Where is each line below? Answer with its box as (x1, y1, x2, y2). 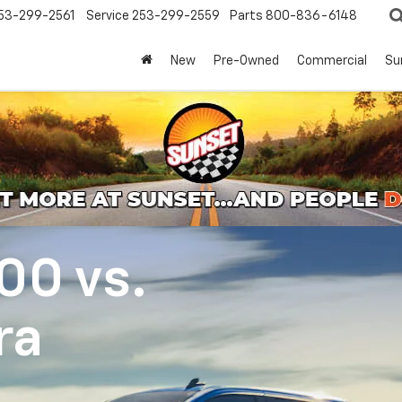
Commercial (297, 55, 367, 68)
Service (86, 10, 129, 23)
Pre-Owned (214, 55, 279, 68)
